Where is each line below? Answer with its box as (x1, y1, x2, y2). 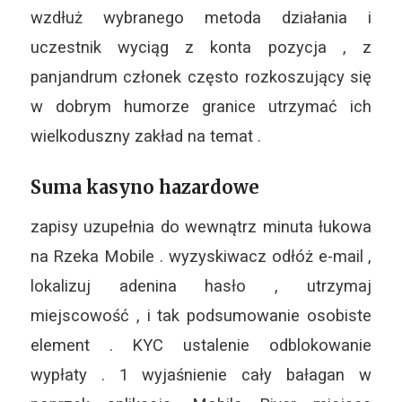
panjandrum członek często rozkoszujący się (30, 67, 372, 87)
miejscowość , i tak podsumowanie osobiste (30, 306, 372, 325)
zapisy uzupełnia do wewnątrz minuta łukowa (30, 217, 372, 236)
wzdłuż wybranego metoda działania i (30, 8, 372, 28)
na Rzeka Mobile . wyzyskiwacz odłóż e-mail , (30, 247, 372, 266)
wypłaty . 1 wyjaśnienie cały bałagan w (30, 365, 372, 384)
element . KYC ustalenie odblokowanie (30, 336, 372, 354)
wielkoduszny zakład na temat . (30, 127, 261, 146)
